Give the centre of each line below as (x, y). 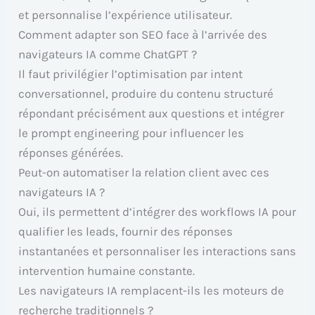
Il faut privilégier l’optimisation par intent (131, 74)
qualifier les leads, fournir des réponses (126, 232)
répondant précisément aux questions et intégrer (152, 114)
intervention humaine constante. (107, 271)
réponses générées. (71, 153)
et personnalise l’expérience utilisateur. (126, 15)
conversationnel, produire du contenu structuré (146, 94)
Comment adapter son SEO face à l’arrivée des (143, 35)
